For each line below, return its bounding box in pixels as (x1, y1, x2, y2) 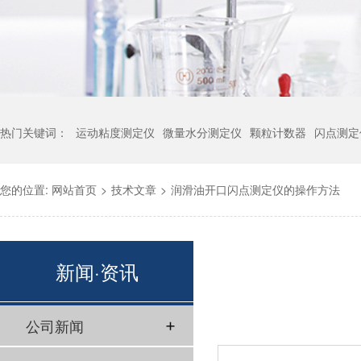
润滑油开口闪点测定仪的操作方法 (171, 181, 340, 197)
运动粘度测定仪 (76, 124, 155, 140)
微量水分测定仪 (163, 124, 242, 140)
